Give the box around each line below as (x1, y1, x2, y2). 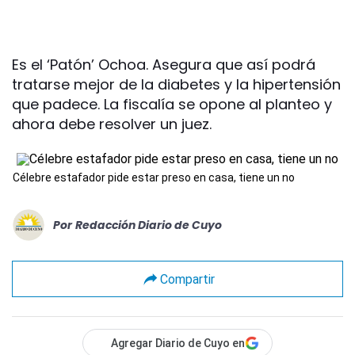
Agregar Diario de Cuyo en (111, 337, 245, 349)
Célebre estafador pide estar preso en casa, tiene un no (13, 171, 295, 184)
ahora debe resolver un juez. (12, 114, 212, 134)
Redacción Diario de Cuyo (75, 216, 222, 233)
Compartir (159, 271, 215, 287)
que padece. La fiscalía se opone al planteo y (12, 94, 332, 114)
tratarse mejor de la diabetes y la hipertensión (12, 74, 341, 94)
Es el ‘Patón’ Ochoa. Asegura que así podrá (12, 55, 315, 74)
